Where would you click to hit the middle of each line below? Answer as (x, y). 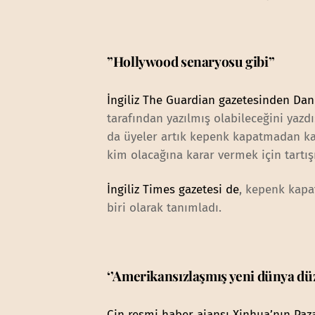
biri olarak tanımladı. (165, 207)
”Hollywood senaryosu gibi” (191, 61)
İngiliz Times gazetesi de (173, 189)
